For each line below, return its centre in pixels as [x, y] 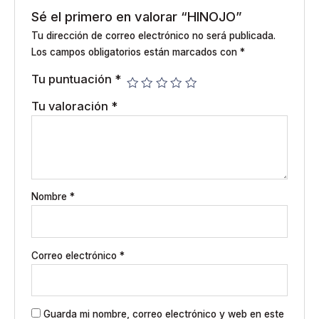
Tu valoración [71, 106]
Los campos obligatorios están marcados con [135, 52]
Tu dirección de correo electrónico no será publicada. [153, 36]
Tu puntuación [73, 79]
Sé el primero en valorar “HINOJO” [136, 17]
